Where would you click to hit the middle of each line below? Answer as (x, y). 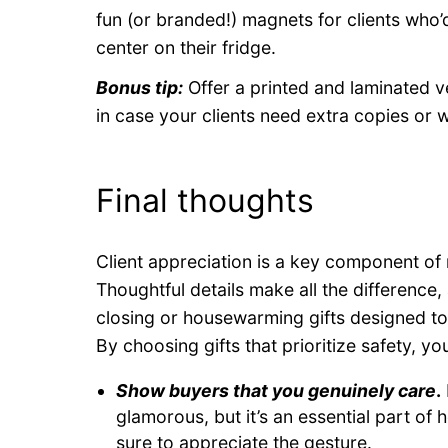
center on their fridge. (186, 48)
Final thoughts (205, 200)
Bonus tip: (139, 88)
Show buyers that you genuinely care (276, 390)
